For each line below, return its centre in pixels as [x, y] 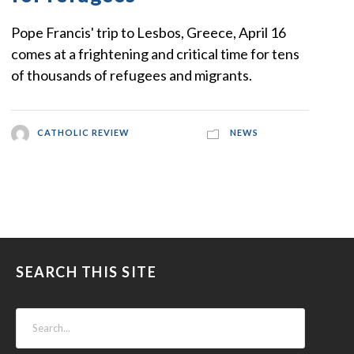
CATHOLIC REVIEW [83, 133]
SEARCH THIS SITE [87, 271]
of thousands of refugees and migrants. [132, 75]
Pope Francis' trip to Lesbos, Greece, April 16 [149, 33]
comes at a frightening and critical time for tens [156, 54]
